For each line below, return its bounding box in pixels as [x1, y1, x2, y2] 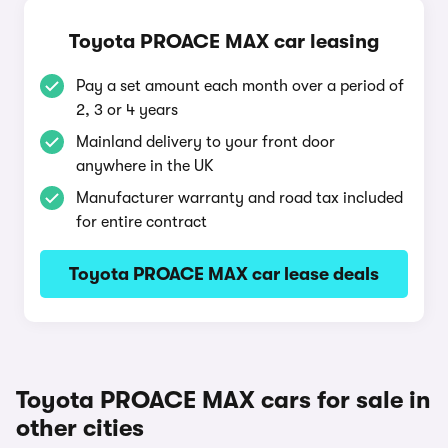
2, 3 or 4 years [76, 101, 178, 119]
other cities [16, 414, 144, 442]
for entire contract [76, 213, 207, 231]
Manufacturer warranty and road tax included [76, 189, 403, 207]
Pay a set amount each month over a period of [76, 77, 404, 95]
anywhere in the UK [76, 157, 214, 175]
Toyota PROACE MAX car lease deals [69, 264, 379, 284]
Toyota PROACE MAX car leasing [69, 30, 379, 53]
